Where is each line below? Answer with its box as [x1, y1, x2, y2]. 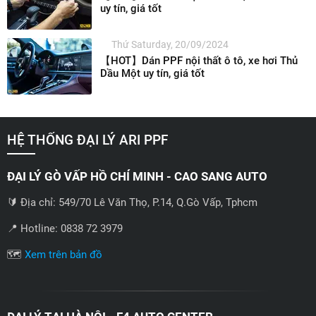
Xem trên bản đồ [25, 248, 102, 261]
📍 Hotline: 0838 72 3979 [7, 221, 123, 235]
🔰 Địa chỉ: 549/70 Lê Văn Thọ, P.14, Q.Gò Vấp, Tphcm [7, 195, 257, 209]
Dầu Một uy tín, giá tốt [100, 66, 205, 80]
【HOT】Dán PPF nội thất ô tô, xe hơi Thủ [100, 54, 298, 67]
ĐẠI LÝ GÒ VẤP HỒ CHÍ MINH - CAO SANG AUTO [7, 169, 267, 183]
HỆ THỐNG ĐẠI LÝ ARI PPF [7, 132, 168, 148]
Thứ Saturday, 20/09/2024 [111, 38, 229, 50]
